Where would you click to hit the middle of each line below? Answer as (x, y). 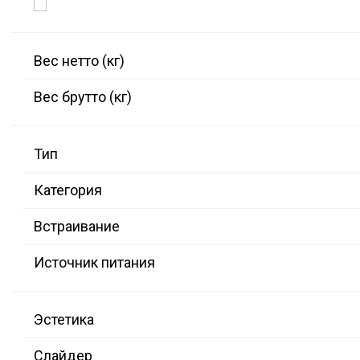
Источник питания (94, 263)
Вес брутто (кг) (83, 97)
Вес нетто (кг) (79, 61)
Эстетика (64, 320)
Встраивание (77, 227)
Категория (68, 190)
